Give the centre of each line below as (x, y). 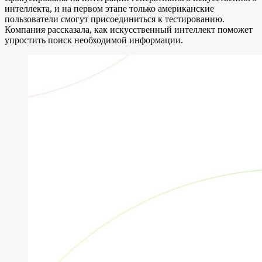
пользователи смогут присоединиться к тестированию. (115, 19)
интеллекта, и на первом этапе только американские (109, 9)
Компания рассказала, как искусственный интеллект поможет (129, 30)
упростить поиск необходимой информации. (94, 40)
